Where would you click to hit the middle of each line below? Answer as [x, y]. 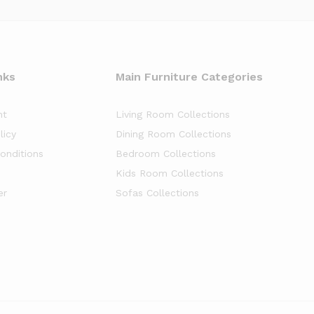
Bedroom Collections [166, 153]
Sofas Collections [158, 192]
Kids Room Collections [170, 173]
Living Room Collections [173, 114]
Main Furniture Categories [190, 76]
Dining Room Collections [174, 134]
